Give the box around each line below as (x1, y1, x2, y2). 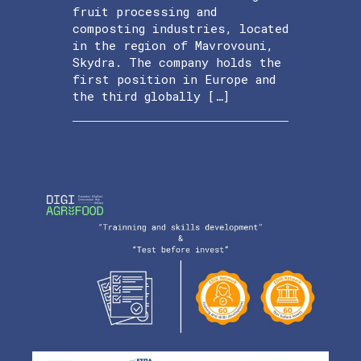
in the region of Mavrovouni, (73, 37, 273, 54)
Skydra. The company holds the (73, 54, 281, 71)
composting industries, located (73, 20, 288, 37)
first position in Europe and (73, 71, 276, 88)
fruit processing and (73, 3, 217, 20)
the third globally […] (73, 88, 230, 105)
